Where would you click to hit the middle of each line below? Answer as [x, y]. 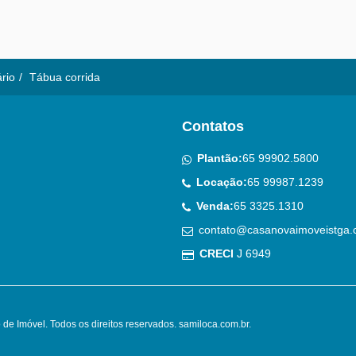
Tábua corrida [65, 77]
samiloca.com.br [214, 324]
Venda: [215, 206]
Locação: [221, 182]
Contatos [213, 126]
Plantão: [219, 158]
